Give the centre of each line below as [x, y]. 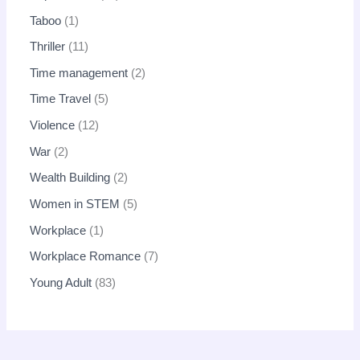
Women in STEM [75, 204]
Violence [53, 126]
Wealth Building [70, 178]
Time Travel [61, 99]
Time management [79, 73]
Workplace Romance [86, 257]
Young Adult [61, 282]
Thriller [48, 47]
